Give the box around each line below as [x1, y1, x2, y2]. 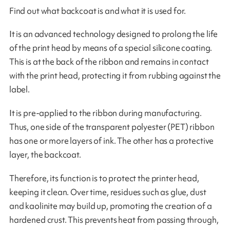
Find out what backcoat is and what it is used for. [9, 5, 186, 16]
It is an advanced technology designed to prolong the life [9, 28, 218, 40]
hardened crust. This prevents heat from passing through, [9, 214, 219, 226]
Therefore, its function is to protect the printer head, [9, 172, 199, 184]
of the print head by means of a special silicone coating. [9, 42, 213, 54]
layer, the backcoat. [9, 149, 81, 161]
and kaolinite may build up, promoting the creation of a [9, 200, 212, 212]
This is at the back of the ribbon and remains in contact [9, 56, 209, 68]
